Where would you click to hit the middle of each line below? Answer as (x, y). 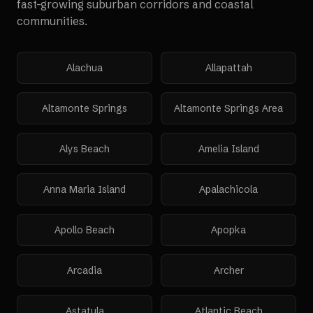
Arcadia (85, 270)
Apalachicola (228, 189)
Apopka (228, 230)
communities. (52, 21)
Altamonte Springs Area (228, 108)
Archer (228, 270)
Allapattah (228, 68)
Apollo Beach (85, 230)
